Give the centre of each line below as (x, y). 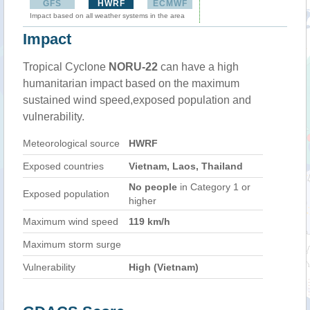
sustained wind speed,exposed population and (137, 100)
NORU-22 (133, 67)
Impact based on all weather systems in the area (107, 16)
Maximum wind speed (71, 221)
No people (153, 187)
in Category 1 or (214, 187)
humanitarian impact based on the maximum (131, 83)
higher (143, 201)
